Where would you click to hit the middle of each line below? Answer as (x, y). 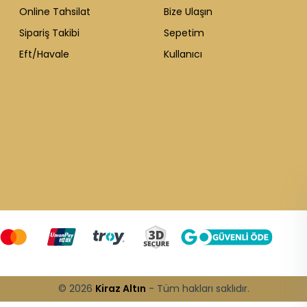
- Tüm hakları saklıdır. (197, 288)
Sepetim (184, 33)
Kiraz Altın (120, 288)
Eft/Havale (44, 54)
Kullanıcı (183, 54)
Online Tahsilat (55, 11)
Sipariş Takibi (49, 33)
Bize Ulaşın (188, 11)
